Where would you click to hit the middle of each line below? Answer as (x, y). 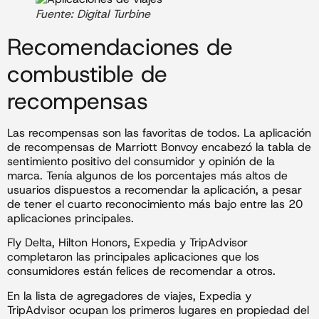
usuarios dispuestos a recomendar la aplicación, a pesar (155, 190)
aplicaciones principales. (72, 219)
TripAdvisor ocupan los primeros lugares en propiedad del (158, 310)
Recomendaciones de (120, 47)
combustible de (87, 74)
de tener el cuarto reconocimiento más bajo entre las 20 (155, 204)
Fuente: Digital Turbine (93, 14)
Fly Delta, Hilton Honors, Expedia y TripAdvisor (127, 243)
